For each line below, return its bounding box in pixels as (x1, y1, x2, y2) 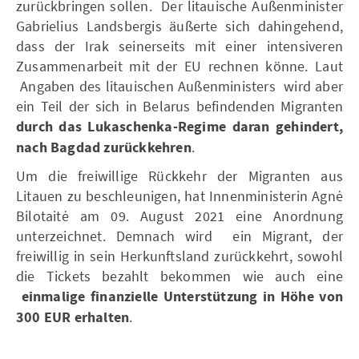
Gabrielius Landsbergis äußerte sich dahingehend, (16, 16, 343, 35)
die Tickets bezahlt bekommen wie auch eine (16, 266, 343, 285)
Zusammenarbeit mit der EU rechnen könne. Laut (16, 56, 343, 75)
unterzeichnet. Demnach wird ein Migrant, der (16, 226, 343, 245)
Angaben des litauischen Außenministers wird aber (16, 76, 343, 95)
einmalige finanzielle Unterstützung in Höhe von (21, 286, 344, 307)
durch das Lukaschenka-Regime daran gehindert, (16, 116, 343, 137)
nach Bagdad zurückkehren (16, 137, 192, 158)
